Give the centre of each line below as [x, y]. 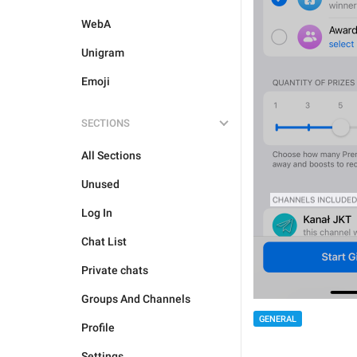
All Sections [111, 155]
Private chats [115, 270]
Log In [97, 213]
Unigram [103, 53]
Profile [98, 328]
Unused [100, 184]
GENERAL [278, 319]
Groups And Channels [136, 299]
